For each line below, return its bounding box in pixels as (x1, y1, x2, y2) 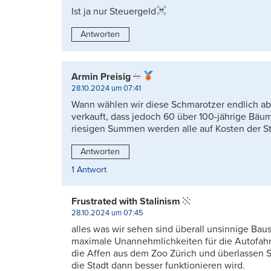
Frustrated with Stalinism (71, 195, 180, 207)
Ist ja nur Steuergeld (71, 5, 156, 18)
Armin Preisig (71, 70, 131, 83)
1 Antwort (71, 164, 106, 175)
